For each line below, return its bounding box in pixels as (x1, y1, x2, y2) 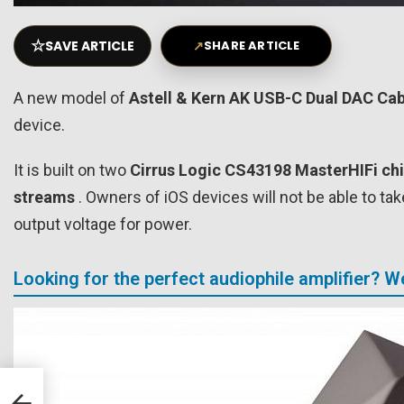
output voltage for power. (14, 214, 192, 234)
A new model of (14, 87, 129, 107)
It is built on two (14, 160, 130, 179)
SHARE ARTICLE (203, 36, 300, 54)
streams (14, 187, 75, 207)
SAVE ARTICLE (45, 36, 134, 55)
